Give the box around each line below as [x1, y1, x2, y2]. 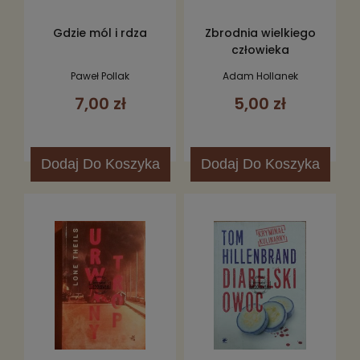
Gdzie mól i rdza [53, 25, 147, 42]
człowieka [231, 42, 289, 59]
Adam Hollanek [222, 68, 298, 83]
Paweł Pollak [71, 68, 129, 83]
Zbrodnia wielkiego [204, 25, 316, 42]
